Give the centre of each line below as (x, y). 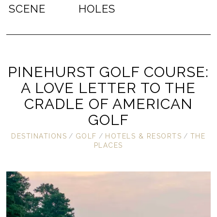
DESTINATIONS (39, 136)
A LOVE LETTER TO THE (108, 88)
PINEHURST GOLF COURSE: (108, 72)
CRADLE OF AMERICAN (108, 104)
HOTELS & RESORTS (144, 136)
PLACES (108, 146)
